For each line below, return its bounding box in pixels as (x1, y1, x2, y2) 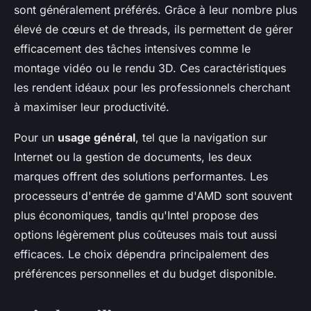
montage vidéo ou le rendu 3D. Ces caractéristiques (14, 61, 286, 75)
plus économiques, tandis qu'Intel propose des (14, 208, 258, 222)
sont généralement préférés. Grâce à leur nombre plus (14, 3, 297, 17)
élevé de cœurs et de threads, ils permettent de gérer (14, 22, 293, 36)
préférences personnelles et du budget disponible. (14, 267, 277, 280)
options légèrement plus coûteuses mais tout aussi (14, 228, 277, 242)
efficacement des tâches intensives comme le (14, 42, 251, 56)
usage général (58, 131, 135, 144)
